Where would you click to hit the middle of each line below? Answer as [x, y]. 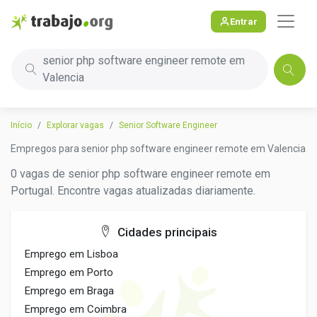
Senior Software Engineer [168, 125]
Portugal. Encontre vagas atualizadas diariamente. [133, 191]
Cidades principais [166, 232]
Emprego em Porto [69, 272]
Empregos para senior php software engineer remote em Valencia [158, 149]
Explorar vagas [75, 125]
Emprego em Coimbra [76, 309]
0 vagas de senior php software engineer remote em [140, 174]
